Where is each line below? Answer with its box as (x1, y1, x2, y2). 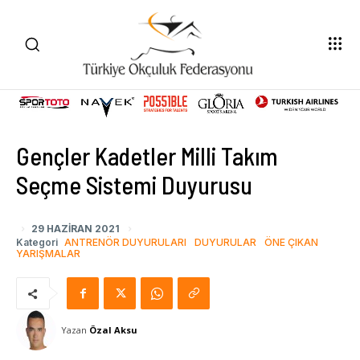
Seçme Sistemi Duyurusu (16, 170, 252, 199)
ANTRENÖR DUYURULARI (64, 236, 186, 249)
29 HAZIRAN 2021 (31, 222, 120, 235)
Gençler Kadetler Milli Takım (16, 141, 278, 170)
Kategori (16, 236, 58, 249)
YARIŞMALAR (16, 247, 80, 260)
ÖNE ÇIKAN (264, 236, 318, 249)
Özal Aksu (89, 324, 137, 337)
